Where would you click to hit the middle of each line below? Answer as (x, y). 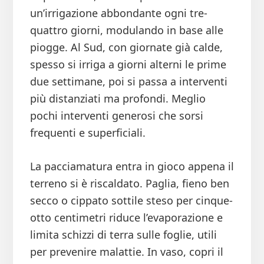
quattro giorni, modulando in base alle (126, 30)
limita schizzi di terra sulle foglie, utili (123, 235)
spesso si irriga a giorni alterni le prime (128, 65)
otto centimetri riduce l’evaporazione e (126, 218)
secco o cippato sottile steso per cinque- (131, 201)
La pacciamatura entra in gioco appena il (132, 166)
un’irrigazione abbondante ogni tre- (118, 13)
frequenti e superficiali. (88, 133)
